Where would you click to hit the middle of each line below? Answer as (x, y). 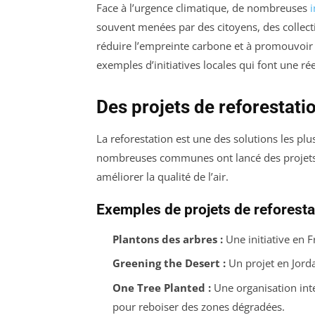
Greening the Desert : (169, 263)
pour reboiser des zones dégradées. (198, 306)
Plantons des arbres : (167, 239)
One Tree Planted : (161, 287)
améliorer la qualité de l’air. (162, 176)
